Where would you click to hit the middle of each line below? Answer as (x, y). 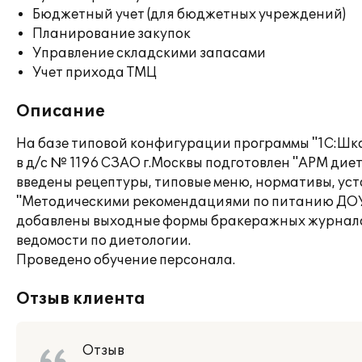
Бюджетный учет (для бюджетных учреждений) (189, 15)
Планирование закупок (112, 34)
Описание (61, 112)
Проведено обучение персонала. (126, 260)
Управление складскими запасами (149, 53)
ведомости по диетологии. (103, 241)
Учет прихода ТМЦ (95, 73)
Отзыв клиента (81, 299)
